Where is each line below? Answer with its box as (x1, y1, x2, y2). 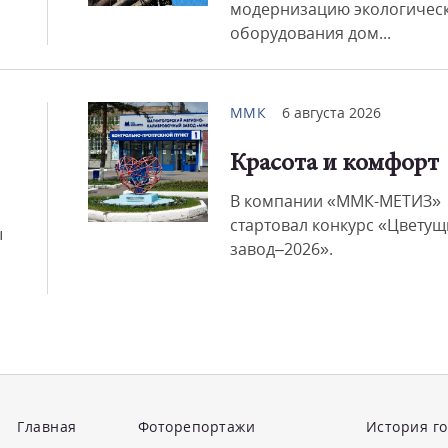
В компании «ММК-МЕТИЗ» (229, 190, 441, 212)
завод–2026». (229, 238, 333, 260)
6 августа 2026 (282, 103, 381, 122)
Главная (17, 417, 77, 436)
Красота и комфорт (229, 152, 439, 177)
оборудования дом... (229, 22, 391, 44)
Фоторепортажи (137, 417, 256, 436)
